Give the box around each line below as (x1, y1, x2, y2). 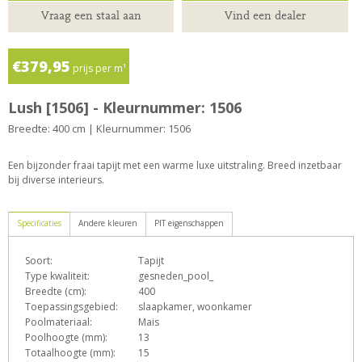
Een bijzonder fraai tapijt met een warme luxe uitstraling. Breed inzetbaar (8, 158, 342, 172)
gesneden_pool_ (138, 268, 213, 283)
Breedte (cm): (25, 284, 86, 298)
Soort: (25, 253, 53, 267)
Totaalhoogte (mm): (25, 345, 116, 360)
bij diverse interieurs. (8, 172, 104, 187)
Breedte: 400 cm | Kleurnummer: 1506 (8, 120, 191, 136)
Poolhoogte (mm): (25, 330, 107, 344)
